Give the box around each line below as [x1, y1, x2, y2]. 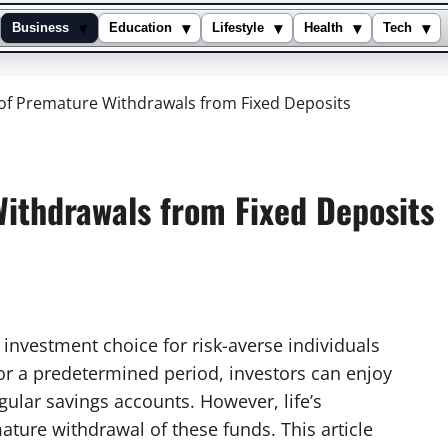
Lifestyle [212, 21, 264, 35]
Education [109, 21, 172, 35]
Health [304, 21, 343, 35]
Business [12, 21, 69, 35]
